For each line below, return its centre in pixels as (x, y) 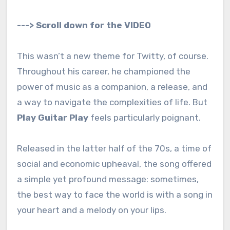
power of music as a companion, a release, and (112, 87)
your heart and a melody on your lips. (91, 210)
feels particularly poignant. (144, 117)
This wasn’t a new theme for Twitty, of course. (112, 56)
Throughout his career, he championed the (103, 71)
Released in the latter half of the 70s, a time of (114, 148)
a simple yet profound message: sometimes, (108, 179)
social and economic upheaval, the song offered (114, 164)
